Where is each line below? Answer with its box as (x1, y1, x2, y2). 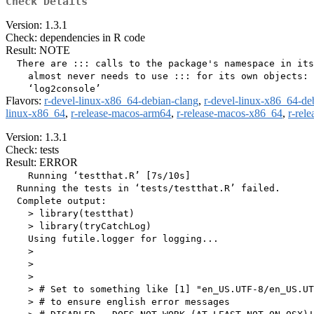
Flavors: (6, 95, 44, 107)
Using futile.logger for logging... (6, 233, 219, 245)
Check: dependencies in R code (6, 32, 145, 44)
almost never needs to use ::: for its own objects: (6, 71, 308, 82)
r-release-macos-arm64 (71, 107, 171, 120)
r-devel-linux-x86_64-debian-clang (44, 95, 198, 107)
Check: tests (6, 144, 59, 156)
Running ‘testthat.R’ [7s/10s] (6, 170, 191, 182)
